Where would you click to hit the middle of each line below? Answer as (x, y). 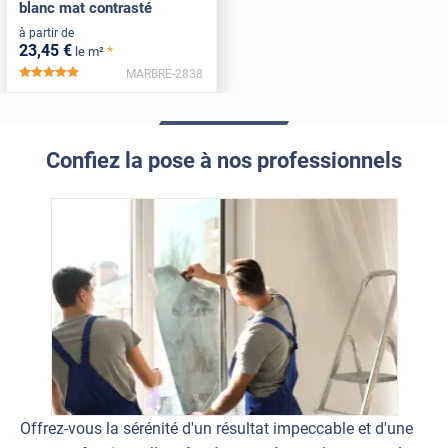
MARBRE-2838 (165, 74)
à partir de (46, 33)
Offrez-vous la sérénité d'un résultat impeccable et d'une (216, 428)
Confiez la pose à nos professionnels (224, 161)
